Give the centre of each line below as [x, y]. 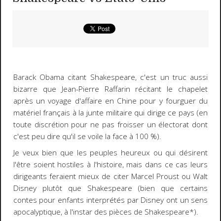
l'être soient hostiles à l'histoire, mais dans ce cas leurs [110, 164]
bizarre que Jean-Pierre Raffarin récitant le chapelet [110, 89]
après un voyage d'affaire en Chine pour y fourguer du [110, 101]
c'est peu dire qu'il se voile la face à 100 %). [87, 137]
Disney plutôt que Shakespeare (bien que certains [110, 188]
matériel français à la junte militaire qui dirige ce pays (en [110, 113]
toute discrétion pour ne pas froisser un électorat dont [110, 125]
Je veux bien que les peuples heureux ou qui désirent [110, 152]
